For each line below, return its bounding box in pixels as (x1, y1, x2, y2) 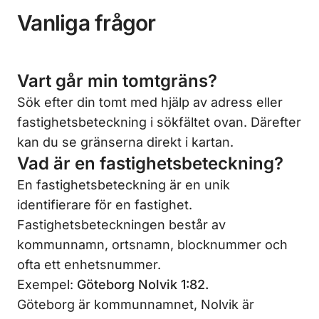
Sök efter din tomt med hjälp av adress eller (17, 94, 283, 110)
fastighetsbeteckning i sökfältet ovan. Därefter (17, 114, 301, 130)
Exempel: (17, 276, 77, 292)
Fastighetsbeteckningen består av (17, 216, 226, 232)
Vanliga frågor (17, 9, 156, 36)
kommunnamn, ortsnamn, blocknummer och (17, 236, 288, 252)
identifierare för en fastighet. (17, 197, 192, 212)
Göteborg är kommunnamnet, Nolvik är (17, 296, 254, 312)
